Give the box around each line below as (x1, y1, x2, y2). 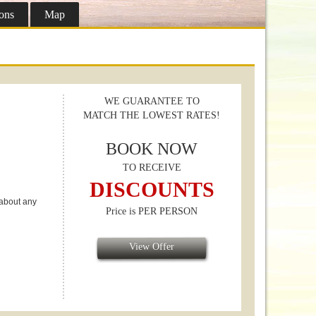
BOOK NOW (106, 140, 197, 158)
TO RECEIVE (122, 162, 181, 173)
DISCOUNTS (89, 178, 214, 201)
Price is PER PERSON (106, 206, 197, 217)
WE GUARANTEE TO (104, 96, 200, 107)
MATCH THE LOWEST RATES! (83, 110, 220, 121)
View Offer (129, 241, 174, 252)
